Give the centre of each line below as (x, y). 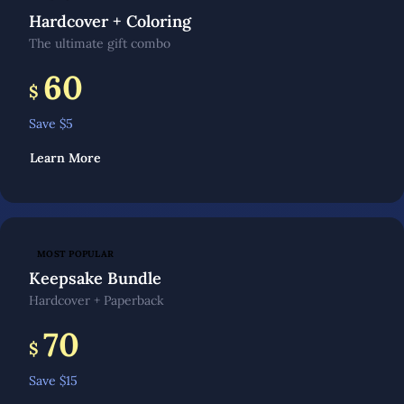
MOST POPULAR (76, 254)
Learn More (65, 158)
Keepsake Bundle (95, 278)
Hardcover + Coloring (110, 21)
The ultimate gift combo (100, 43)
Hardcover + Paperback (96, 300)
